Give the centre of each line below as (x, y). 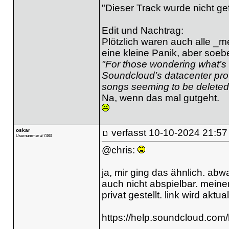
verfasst (129, 132)
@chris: (119, 150)
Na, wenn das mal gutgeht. (160, 98)
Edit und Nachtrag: (142, 30)
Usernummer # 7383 (33, 135)
